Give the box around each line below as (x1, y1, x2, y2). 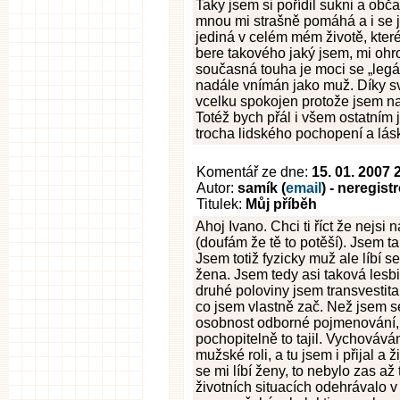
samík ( (237, 180, 286, 196)
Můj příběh (246, 196, 317, 212)
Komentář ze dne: (196, 164, 312, 179)
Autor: (196, 180, 237, 196)
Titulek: (196, 196, 246, 212)
